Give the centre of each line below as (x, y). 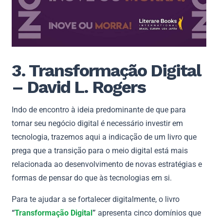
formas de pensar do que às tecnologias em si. (93, 178)
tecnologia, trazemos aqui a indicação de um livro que (104, 137)
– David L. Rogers (79, 87)
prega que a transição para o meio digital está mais (100, 150)
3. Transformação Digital (106, 70)
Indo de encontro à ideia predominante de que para (99, 109)
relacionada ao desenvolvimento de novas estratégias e (107, 164)
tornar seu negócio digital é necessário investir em (97, 123)
